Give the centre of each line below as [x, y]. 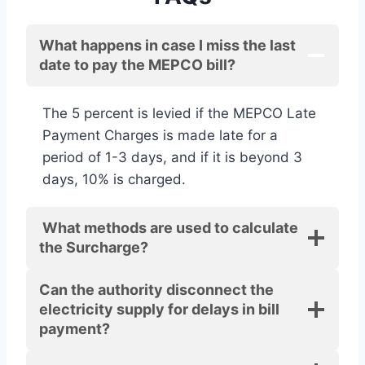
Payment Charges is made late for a [160, 135]
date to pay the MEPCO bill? [137, 64]
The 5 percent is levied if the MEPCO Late [179, 113]
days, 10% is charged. [114, 179]
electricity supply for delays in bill [159, 309]
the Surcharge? [94, 247]
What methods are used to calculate [169, 227]
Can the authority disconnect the [156, 289]
